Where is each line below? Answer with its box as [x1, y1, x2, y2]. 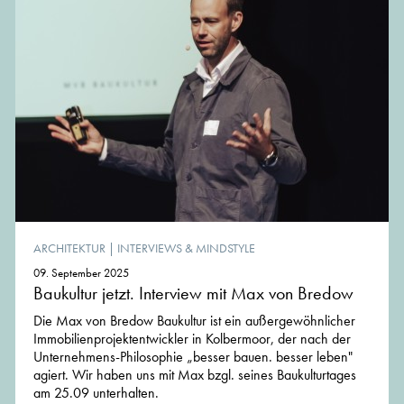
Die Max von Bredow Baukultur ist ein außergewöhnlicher [33, 310, 355, 330]
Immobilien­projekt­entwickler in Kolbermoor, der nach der [33, 328, 351, 348]
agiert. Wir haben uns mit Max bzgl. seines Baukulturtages [33, 364, 356, 384]
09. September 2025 [33, 264, 129, 280]
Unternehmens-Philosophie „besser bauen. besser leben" [33, 346, 353, 366]
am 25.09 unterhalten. [33, 382, 159, 402]
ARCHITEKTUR [33, 239, 106, 256]
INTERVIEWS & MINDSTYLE [117, 239, 255, 256]
